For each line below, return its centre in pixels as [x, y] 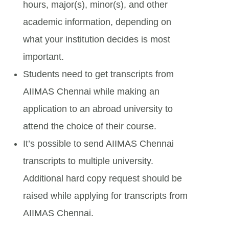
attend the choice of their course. [90, 126]
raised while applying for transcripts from [105, 196]
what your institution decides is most [97, 39]
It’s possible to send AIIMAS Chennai [98, 143]
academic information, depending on [97, 22]
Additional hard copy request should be [102, 178]
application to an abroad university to [98, 109]
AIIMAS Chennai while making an [91, 91]
